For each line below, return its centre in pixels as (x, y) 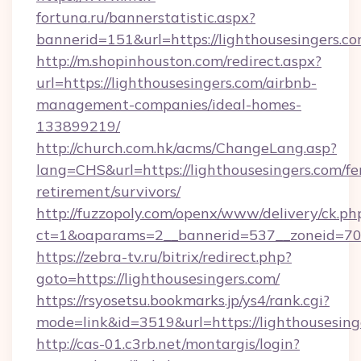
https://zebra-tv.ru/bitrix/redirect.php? (164, 257)
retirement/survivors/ (108, 191)
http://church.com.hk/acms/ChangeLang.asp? (187, 148)
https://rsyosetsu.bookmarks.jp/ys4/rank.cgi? (183, 300)
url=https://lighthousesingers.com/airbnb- (176, 83)
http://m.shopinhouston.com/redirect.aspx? (179, 61)
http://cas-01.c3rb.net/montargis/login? (168, 344)
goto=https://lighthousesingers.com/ (158, 278)
